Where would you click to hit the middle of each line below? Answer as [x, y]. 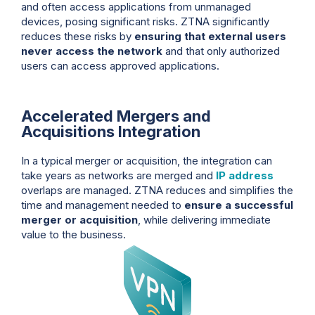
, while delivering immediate [204, 220]
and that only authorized [221, 51]
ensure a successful [239, 205]
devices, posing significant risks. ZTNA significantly [145, 22]
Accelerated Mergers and [116, 116]
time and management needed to [103, 205]
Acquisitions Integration [111, 132]
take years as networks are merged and [118, 176]
